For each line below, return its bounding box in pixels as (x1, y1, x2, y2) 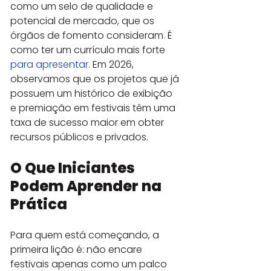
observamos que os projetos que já (10, 71, 181, 86)
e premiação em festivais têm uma (10, 100, 178, 115)
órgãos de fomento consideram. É (10, 28, 174, 42)
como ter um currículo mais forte (10, 42, 168, 57)
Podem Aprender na (10, 175, 165, 196)
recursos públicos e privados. (10, 129, 148, 144)
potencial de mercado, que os (10, 13, 157, 28)
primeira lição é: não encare (10, 242, 145, 256)
